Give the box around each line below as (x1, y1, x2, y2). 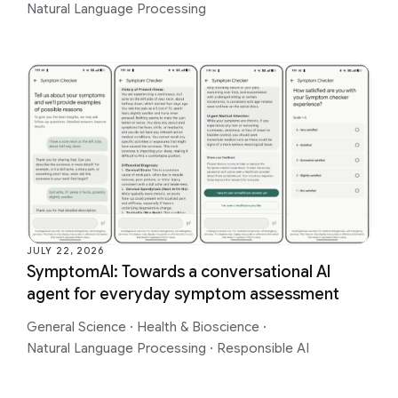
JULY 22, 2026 (27, 244, 104, 257)
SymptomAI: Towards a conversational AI (27, 261, 330, 282)
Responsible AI (217, 339, 310, 356)
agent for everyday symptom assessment (27, 283, 339, 304)
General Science (27, 318, 130, 335)
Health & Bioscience (137, 318, 264, 335)
